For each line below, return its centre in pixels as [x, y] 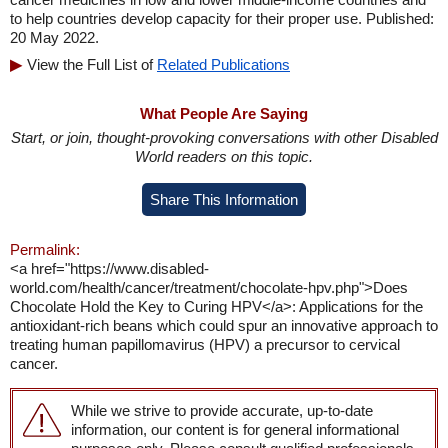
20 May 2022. [54, 37]
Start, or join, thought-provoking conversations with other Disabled [224, 137]
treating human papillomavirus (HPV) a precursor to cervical [205, 344]
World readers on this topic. [224, 156]
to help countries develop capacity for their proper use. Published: [222, 18]
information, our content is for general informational [235, 429]
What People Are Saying [224, 113]
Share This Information [224, 199]
